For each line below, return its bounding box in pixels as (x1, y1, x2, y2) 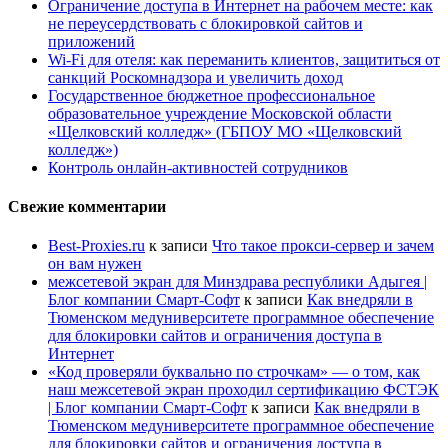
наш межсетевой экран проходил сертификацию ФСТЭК (48, 381, 439, 399)
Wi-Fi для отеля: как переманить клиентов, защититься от (48, 50, 440, 68)
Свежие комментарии (8, 198, 166, 216)
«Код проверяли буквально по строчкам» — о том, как (48, 363, 420, 381)
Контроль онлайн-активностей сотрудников (48, 158, 348, 176)
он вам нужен (48, 255, 142, 273)
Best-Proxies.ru (48, 237, 145, 255)
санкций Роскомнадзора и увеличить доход (48, 68, 343, 86)
